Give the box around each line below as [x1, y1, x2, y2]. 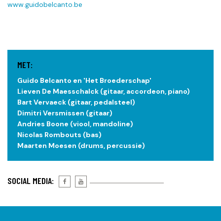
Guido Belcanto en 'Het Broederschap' [17, 75, 151, 85]
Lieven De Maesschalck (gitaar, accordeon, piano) [17, 86, 190, 96]
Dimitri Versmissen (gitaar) [17, 108, 112, 117]
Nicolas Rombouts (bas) [17, 130, 102, 139]
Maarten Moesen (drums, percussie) [17, 141, 145, 150]
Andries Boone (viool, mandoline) [17, 119, 133, 128]
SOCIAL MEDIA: [7, 175, 54, 186]
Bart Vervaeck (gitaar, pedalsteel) [17, 97, 135, 107]
